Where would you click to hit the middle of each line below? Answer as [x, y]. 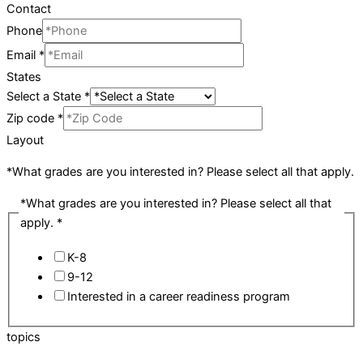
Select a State [45, 97]
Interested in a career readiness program [178, 297]
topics [23, 337]
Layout [25, 141]
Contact [29, 9]
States [24, 77]
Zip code [32, 119]
